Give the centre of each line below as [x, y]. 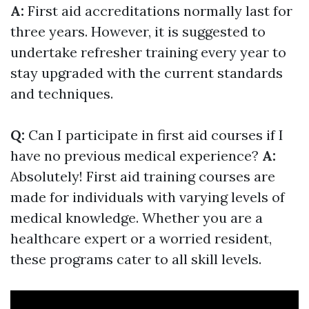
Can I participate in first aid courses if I [156, 135]
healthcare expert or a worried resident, [141, 239]
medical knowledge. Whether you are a [137, 218]
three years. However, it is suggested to [138, 32]
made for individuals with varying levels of [148, 197]
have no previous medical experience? [136, 156]
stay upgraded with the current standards [147, 73]
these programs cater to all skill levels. [136, 259]
